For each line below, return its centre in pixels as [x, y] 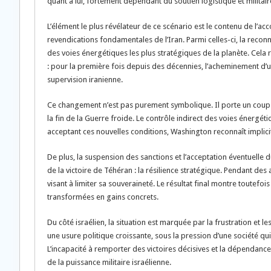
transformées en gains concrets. [103, 197]
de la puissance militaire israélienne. [109, 262]
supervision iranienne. [85, 79]
